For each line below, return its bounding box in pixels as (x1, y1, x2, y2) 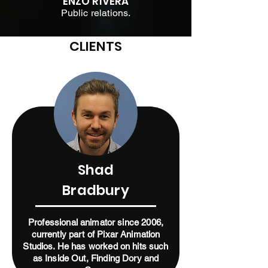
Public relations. (60, 7, 131, 19)
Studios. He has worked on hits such (23, 241, 169, 251)
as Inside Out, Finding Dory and (32, 253, 159, 263)
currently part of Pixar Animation (31, 229, 160, 239)
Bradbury (62, 181, 129, 200)
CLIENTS (69, 37, 123, 56)
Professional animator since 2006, (28, 217, 163, 227)
